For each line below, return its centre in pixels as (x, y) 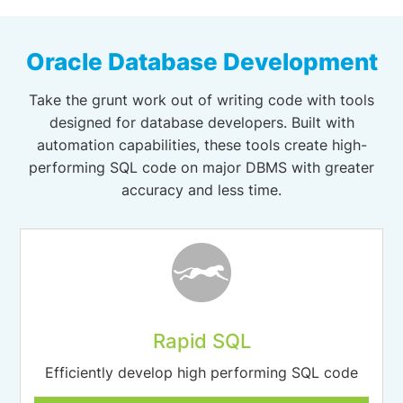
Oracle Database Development (201, 62)
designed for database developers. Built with (201, 122)
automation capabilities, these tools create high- (201, 145)
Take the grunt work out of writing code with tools (201, 100)
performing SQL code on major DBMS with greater (201, 167)
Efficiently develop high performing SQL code (201, 372)
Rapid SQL (201, 341)
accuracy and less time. (201, 190)
